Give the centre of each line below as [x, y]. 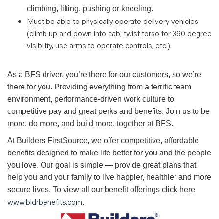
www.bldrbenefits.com [45, 202]
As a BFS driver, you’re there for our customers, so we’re [104, 75]
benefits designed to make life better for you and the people [109, 153]
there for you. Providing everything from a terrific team [99, 87]
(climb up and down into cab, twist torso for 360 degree [119, 33]
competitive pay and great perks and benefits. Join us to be [109, 111]
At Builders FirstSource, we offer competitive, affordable [103, 141]
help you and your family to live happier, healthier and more [109, 177]
